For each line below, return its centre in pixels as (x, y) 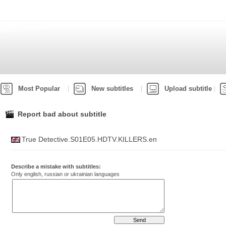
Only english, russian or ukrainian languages (65, 174)
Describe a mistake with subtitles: (56, 166)
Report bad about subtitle (62, 114)
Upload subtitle (188, 89)
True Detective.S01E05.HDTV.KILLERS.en (89, 139)
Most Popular (39, 89)
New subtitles (112, 89)
